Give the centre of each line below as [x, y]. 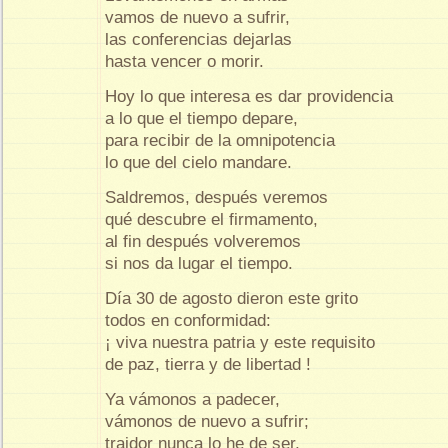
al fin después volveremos [205, 241]
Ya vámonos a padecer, [195, 399]
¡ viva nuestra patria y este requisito [242, 342]
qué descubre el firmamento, [214, 219]
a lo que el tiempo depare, [204, 118]
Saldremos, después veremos [219, 197]
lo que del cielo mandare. [198, 162]
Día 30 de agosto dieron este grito [234, 298]
